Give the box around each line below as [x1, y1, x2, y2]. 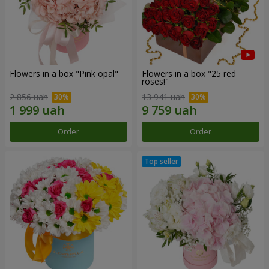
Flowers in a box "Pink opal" [10, 68, 118, 80]
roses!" [142, 76, 169, 88]
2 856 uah [10, 91, 48, 103]
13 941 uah [142, 91, 185, 103]
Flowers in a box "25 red [142, 68, 236, 80]
